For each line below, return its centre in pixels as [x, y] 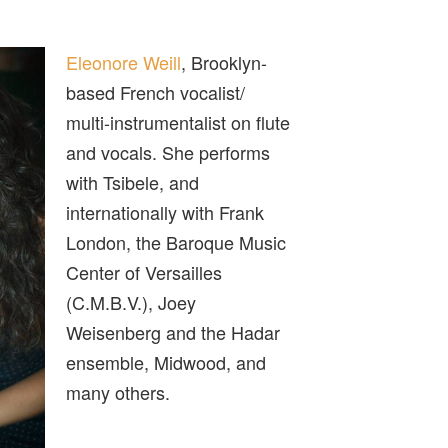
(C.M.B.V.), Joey [131, 301]
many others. [118, 391]
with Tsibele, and [133, 181]
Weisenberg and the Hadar [173, 331]
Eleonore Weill [124, 61]
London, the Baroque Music [176, 241]
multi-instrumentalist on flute [178, 121]
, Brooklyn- [224, 61]
